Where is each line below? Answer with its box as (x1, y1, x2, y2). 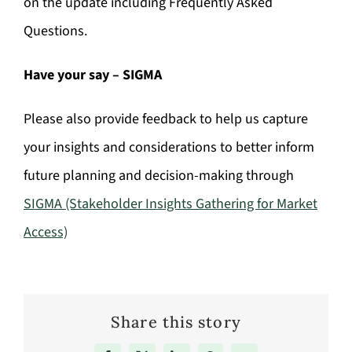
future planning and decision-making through (24, 166, 294, 185)
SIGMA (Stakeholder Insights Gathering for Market (24, 194, 317, 214)
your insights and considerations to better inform (24, 137, 314, 157)
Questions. (24, 21, 87, 41)
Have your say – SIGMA (24, 65, 162, 85)
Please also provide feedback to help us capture (24, 109, 308, 129)
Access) (24, 222, 68, 242)
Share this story (111, 311, 241, 332)
